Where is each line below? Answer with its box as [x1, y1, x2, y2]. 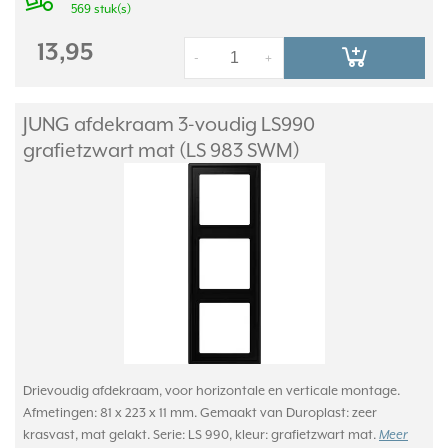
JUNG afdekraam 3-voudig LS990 [23, 112, 315, 135]
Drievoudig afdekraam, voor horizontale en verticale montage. [23, 382, 400, 398]
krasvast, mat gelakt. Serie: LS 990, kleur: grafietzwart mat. [23, 426, 379, 442]
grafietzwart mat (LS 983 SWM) [23, 138, 300, 161]
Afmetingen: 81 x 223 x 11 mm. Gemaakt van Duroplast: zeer [23, 404, 377, 420]
